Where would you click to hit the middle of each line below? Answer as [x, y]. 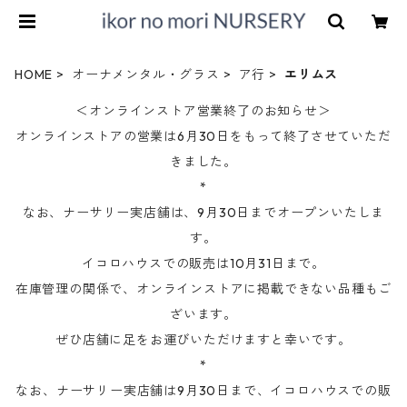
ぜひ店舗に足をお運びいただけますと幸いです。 [203, 340]
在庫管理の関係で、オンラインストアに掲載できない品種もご [203, 289]
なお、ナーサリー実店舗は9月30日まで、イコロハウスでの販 [203, 391]
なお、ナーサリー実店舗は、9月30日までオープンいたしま [203, 213]
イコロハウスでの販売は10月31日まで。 [203, 263]
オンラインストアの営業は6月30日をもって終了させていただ [203, 136]
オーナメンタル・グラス [146, 74]
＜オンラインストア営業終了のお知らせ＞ [203, 111]
